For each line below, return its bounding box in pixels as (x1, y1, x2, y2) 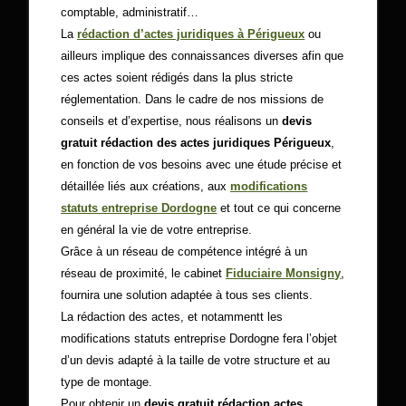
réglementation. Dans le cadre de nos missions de (61, 92, 324, 106)
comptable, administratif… (61, 5, 199, 19)
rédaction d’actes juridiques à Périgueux (77, 27, 305, 41)
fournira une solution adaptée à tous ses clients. (61, 288, 314, 302)
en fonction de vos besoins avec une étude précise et (61, 158, 343, 171)
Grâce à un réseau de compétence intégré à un (61, 245, 308, 258)
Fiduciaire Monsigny (226, 266, 342, 280)
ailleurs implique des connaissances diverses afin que (61, 49, 344, 63)
